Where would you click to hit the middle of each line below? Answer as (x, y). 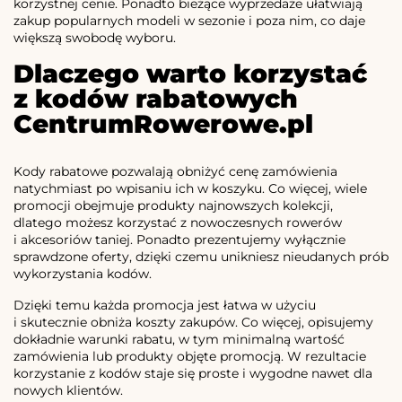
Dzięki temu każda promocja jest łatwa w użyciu (165, 306)
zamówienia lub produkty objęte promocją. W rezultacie (190, 357)
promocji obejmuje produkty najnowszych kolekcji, (173, 206)
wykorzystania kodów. (83, 274)
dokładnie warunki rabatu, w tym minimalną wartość (179, 340)
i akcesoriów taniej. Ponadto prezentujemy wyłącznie (179, 240)
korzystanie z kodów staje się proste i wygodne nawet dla (193, 374)
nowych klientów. (68, 391)
